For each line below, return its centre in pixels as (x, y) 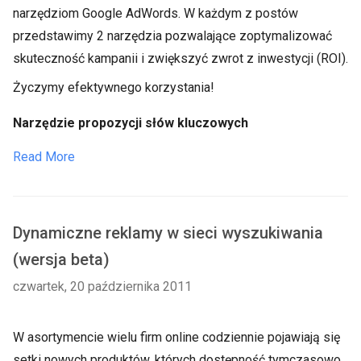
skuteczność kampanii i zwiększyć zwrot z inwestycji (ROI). (180, 58)
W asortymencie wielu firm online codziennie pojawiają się (176, 337)
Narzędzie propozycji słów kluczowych (131, 123)
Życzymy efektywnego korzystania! (114, 87)
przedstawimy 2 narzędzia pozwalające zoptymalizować (172, 36)
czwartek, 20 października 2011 (102, 286)
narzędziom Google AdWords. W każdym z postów (156, 13)
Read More (44, 157)
